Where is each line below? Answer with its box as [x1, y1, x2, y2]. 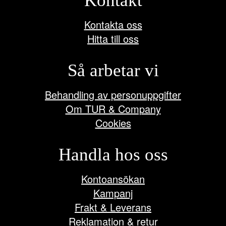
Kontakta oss [84, 17, 142, 32]
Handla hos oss [58, 145, 168, 165]
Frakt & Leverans [75, 200, 151, 215]
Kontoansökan [81, 172, 145, 187]
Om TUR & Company [65, 101, 161, 117]
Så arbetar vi [67, 61, 159, 81]
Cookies [95, 116, 131, 131]
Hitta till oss [87, 31, 139, 46]
